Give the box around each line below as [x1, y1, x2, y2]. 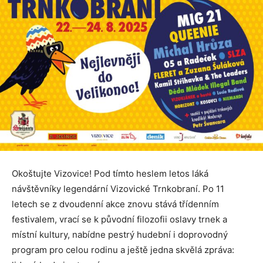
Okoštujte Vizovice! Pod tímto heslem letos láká [12, 168, 208, 180]
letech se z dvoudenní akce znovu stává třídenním [12, 198, 219, 210]
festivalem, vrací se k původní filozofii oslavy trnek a [12, 214, 227, 225]
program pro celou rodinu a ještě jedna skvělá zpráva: [12, 244, 234, 256]
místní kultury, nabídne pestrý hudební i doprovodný [12, 229, 228, 241]
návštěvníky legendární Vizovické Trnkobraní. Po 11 [12, 183, 224, 195]
